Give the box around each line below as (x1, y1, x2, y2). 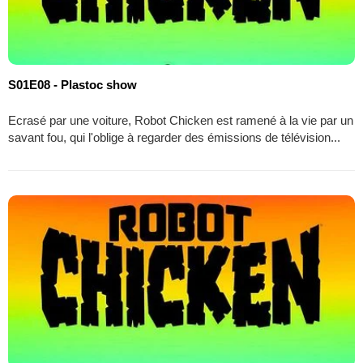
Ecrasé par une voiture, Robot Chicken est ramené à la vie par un (8, 113, 353, 127)
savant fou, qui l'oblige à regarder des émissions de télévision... (8, 130, 340, 144)
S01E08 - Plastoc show (8, 77, 137, 92)
